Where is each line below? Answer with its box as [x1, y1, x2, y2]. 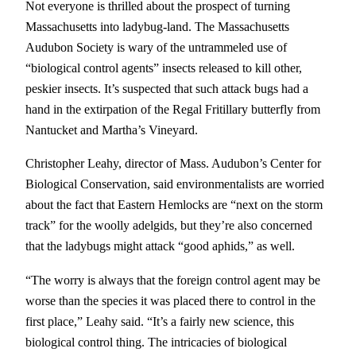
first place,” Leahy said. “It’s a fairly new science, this [25, 313, 294, 329]
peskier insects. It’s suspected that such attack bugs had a [25, 81, 308, 97]
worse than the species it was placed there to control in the [25, 292, 315, 308]
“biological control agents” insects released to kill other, [25, 60, 302, 76]
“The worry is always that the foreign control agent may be [25, 272, 320, 288]
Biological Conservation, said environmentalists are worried [25, 176, 324, 192]
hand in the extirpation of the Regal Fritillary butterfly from [25, 102, 320, 118]
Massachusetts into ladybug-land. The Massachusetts [25, 19, 289, 35]
